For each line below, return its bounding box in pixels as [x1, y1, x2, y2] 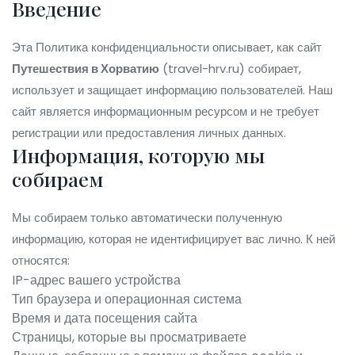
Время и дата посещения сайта [12, 309, 197, 327]
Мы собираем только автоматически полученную [12, 209, 282, 226]
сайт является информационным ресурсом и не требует [12, 103, 319, 120]
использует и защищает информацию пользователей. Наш [12, 82, 333, 98]
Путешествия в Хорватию [12, 60, 159, 77]
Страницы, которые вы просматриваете [12, 328, 246, 346]
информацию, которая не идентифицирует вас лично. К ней [12, 231, 335, 247]
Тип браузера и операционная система [12, 290, 242, 308]
